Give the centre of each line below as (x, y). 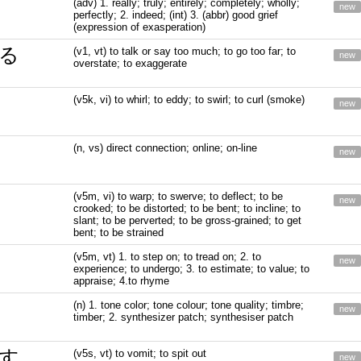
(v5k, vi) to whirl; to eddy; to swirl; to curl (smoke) (189, 100)
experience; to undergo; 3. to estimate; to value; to (192, 269)
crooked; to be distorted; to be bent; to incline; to (187, 208)
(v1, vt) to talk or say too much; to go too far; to (185, 51)
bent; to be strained (119, 232)
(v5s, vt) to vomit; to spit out (140, 353)
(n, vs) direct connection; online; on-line (166, 148)
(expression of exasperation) (140, 27)
